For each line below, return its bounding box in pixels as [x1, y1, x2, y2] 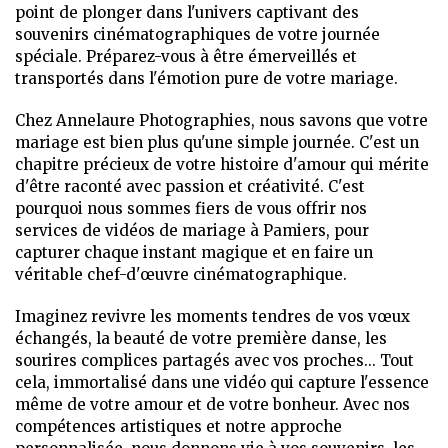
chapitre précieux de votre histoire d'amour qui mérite [15, 155, 429, 174]
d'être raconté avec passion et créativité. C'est [15, 177, 365, 196]
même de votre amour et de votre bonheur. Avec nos [15, 395, 410, 414]
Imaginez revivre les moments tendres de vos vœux [15, 307, 410, 326]
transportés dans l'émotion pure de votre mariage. [15, 69, 398, 88]
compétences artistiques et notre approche [15, 417, 342, 436]
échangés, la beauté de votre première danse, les [15, 329, 387, 348]
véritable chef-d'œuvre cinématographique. [15, 265, 347, 284]
